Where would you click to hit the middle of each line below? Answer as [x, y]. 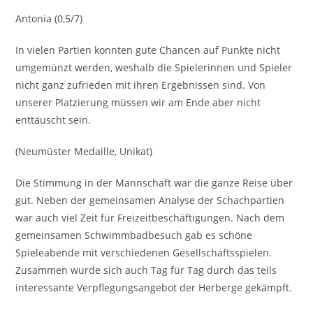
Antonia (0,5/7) [49, 19]
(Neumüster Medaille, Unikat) [84, 152]
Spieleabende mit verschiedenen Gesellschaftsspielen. [144, 253]
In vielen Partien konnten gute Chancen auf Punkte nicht [148, 50]
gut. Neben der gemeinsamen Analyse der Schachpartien [150, 201]
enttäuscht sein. [53, 120]
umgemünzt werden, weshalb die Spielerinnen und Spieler [154, 68]
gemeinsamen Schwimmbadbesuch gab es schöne [134, 235]
